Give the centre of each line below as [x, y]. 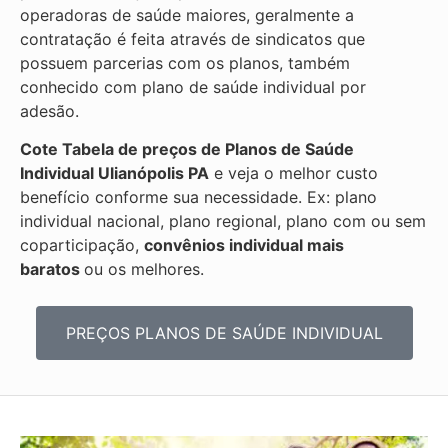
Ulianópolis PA [153, 173]
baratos [52, 269]
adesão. [49, 110]
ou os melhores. [144, 269]
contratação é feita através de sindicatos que [192, 38]
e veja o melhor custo [293, 173]
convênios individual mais [244, 245]
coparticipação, [82, 245]
